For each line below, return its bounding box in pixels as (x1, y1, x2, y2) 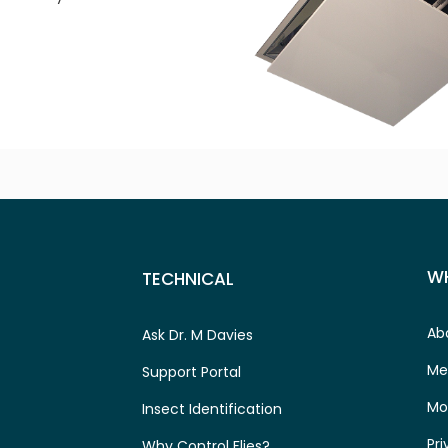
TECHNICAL (142, 266, 234, 291)
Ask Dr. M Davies (142, 324, 253, 345)
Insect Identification (142, 398, 282, 419)
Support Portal (142, 361, 241, 382)
